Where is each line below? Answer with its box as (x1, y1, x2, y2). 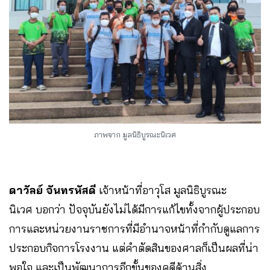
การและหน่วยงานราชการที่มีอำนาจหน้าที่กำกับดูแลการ (9, 222, 260, 236)
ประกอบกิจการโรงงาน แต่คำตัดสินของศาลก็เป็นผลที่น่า (9, 241, 259, 256)
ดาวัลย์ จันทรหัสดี (9, 183, 96, 198)
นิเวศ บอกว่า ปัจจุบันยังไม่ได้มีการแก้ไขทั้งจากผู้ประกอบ (9, 202, 260, 217)
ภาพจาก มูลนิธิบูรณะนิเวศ (94, 129, 176, 139)
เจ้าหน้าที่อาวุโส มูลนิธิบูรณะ (96, 183, 227, 198)
